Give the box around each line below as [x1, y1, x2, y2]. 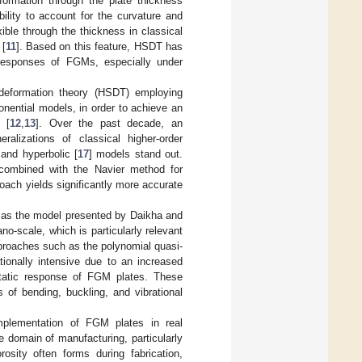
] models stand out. [88, 148, 183, 161]
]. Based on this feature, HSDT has [15, 40, 183, 53]
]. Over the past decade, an [36, 117, 183, 130]
